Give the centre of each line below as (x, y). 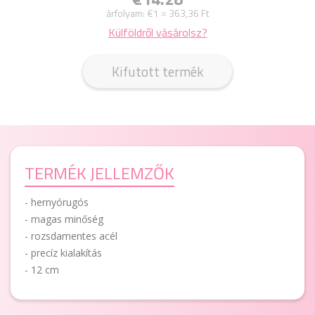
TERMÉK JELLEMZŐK (99, 173)
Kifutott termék (157, 71)
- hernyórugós (57, 202)
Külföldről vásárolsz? (157, 32)
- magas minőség (64, 219)
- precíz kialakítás (63, 253)
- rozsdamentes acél (71, 236)
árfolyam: (126, 13)
